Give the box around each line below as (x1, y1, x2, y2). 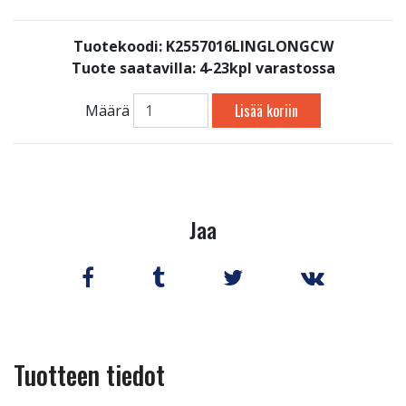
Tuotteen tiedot (14, 356, 165, 393)
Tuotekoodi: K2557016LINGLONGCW (72, 36, 333, 56)
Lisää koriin (235, 100, 299, 122)
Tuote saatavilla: (71, 58, 199, 78)
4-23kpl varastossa (198, 58, 335, 78)
